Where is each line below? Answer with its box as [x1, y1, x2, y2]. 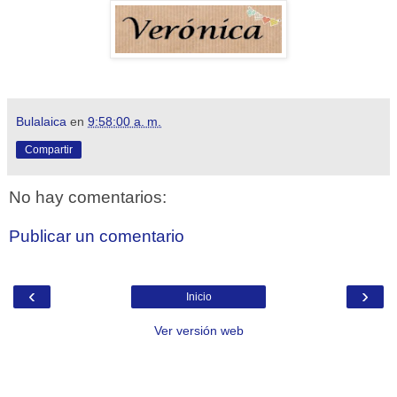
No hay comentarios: [9, 188, 167, 207]
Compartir [25, 144, 73, 157]
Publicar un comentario [9, 226, 184, 245]
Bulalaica [16, 114, 66, 129]
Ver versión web [153, 323, 244, 339]
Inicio [185, 291, 212, 304]
